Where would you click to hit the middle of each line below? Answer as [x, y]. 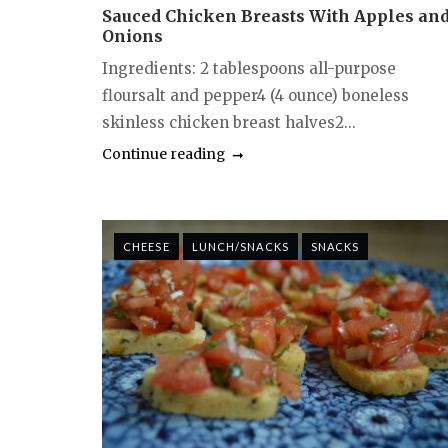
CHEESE [146, 247]
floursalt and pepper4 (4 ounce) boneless [255, 96]
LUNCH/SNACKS [240, 247]
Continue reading [163, 154]
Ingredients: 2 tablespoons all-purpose [249, 69]
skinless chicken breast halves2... [229, 123]
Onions [132, 36]
